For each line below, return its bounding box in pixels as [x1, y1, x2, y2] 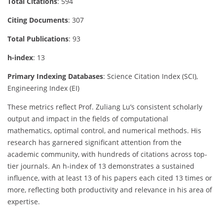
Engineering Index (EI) [7, 83, 79, 93]
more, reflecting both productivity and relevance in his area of [7, 184, 212, 194]
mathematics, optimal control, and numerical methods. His [7, 125, 201, 135]
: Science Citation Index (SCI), [103, 71, 198, 81]
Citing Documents [7, 15, 68, 25]
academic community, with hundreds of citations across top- [7, 149, 207, 159]
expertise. [7, 196, 40, 206]
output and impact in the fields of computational [7, 113, 168, 123]
